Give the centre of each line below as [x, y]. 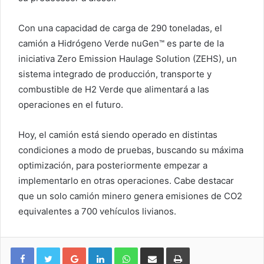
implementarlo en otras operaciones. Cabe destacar [126, 180]
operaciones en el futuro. [71, 104]
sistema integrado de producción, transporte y [115, 74]
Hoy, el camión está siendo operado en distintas [118, 134]
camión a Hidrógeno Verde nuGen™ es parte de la [121, 43]
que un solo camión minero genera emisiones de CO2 [130, 196]
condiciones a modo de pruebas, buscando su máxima [131, 150]
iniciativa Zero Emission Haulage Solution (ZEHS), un [128, 58]
